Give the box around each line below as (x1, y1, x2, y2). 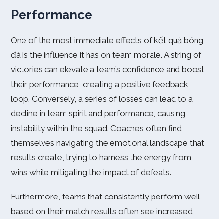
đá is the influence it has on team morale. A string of (11, 50, 201, 60)
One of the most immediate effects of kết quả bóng (11, 35, 203, 45)
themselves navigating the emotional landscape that (11, 138, 204, 148)
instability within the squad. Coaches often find (11, 123, 182, 133)
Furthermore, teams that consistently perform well (11, 192, 199, 201)
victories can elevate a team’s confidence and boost (11, 65, 204, 74)
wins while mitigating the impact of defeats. (11, 167, 171, 177)
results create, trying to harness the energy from (11, 153, 191, 162)
